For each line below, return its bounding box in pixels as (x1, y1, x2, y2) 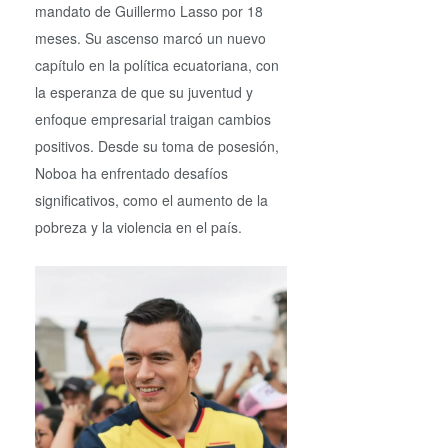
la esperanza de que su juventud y (35, 82, 253, 103)
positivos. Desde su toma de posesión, (35, 136, 279, 157)
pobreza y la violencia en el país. (35, 217, 242, 238)
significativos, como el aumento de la (35, 190, 268, 211)
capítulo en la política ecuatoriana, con (35, 55, 279, 76)
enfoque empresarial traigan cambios (35, 109, 271, 130)
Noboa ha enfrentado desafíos (35, 163, 228, 184)
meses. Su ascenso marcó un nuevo (35, 28, 266, 49)
